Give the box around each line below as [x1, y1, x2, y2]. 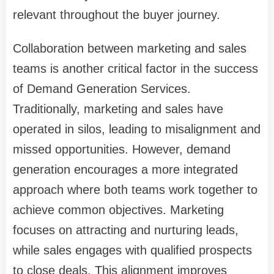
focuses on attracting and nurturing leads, [13, 223, 239, 237]
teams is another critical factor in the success [13, 62, 258, 76]
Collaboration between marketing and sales [13, 42, 246, 56]
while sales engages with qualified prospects [13, 243, 252, 257]
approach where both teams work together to [13, 183, 257, 197]
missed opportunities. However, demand [13, 143, 231, 157]
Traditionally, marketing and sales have [13, 102, 223, 116]
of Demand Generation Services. [13, 82, 191, 96]
